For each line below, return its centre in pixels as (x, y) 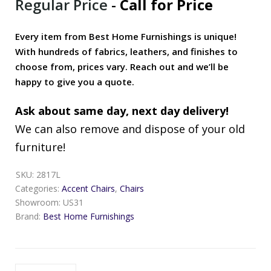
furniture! (40, 147)
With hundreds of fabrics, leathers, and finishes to (126, 52)
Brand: (29, 217)
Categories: (38, 189)
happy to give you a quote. (75, 82)
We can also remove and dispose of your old (130, 129)
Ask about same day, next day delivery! (122, 111)
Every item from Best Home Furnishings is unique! (126, 37)
